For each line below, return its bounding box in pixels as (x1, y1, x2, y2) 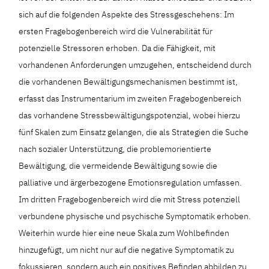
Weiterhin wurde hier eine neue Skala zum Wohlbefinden (19, 227, 230, 238)
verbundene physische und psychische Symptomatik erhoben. (19, 210, 252, 222)
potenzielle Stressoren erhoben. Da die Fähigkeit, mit (19, 42, 216, 53)
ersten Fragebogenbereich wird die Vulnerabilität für (19, 25, 213, 37)
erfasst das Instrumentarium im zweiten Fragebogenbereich (19, 92, 242, 104)
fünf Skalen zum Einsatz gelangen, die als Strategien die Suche (19, 126, 249, 138)
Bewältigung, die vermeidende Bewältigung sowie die (19, 160, 218, 171)
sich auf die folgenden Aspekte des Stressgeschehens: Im (19, 8, 235, 20)
